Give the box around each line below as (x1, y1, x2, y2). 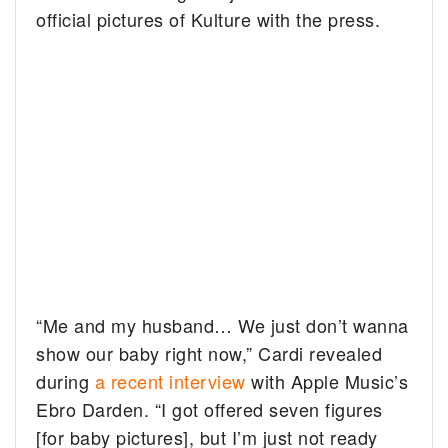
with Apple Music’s (245, 368, 409, 395)
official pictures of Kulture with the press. (36, 6, 381, 33)
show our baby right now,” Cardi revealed (36, 340, 383, 367)
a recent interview (94, 368, 246, 395)
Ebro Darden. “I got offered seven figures (36, 396, 383, 423)
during (36, 368, 95, 395)
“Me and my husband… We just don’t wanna (36, 312, 409, 339)
